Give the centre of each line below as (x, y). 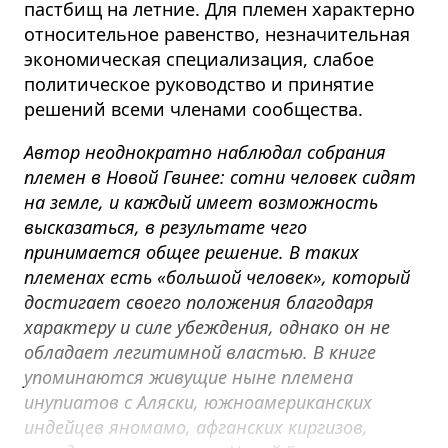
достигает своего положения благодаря (199, 302)
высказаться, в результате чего (165, 227)
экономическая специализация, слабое (199, 59)
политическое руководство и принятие (199, 84)
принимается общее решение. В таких (191, 252)
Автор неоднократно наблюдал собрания (205, 152)
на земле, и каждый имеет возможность (201, 202)
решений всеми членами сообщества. (193, 109)
